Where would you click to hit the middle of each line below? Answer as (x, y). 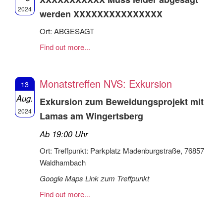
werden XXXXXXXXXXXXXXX (101, 14)
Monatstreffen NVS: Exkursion (106, 83)
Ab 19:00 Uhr (64, 134)
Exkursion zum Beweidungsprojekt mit (122, 101)
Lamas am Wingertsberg (91, 116)
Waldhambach (63, 162)
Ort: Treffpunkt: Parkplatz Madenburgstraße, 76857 (122, 150)
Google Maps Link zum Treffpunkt (94, 178)
